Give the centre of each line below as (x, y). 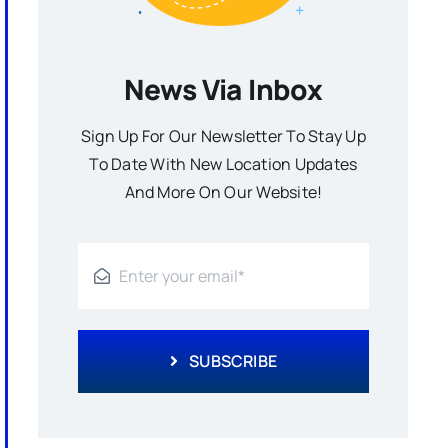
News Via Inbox (223, 88)
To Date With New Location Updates (223, 163)
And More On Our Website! (223, 191)
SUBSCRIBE (233, 360)
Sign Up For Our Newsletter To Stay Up (223, 135)
